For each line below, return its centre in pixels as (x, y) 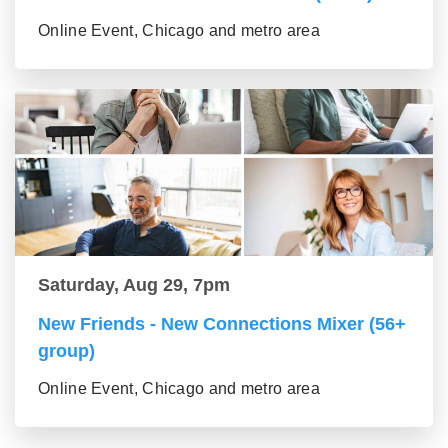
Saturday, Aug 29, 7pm (134, 285)
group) (66, 351)
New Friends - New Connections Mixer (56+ (222, 324)
